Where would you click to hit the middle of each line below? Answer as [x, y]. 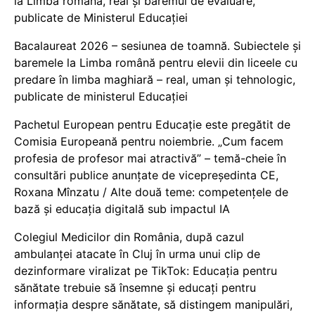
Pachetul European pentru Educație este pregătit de [152, 124]
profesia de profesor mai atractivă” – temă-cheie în [150, 158]
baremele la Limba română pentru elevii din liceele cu [156, 63]
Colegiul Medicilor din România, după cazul [129, 237]
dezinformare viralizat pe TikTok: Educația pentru [146, 271]
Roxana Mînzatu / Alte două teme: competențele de [151, 192]
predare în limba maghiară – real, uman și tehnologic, [155, 79]
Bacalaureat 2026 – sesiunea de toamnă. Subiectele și [157, 46]
